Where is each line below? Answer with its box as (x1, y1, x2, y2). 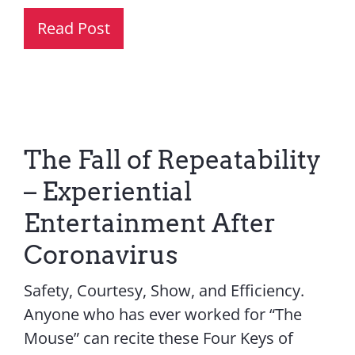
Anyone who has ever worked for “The (23, 303, 302, 326)
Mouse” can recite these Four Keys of (23, 327, 293, 349)
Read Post (36, 17, 110, 40)
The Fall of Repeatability (23, 144, 321, 176)
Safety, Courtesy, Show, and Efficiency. (23, 280, 304, 302)
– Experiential (23, 176, 192, 208)
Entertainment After (23, 208, 276, 239)
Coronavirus (23, 239, 178, 271)
